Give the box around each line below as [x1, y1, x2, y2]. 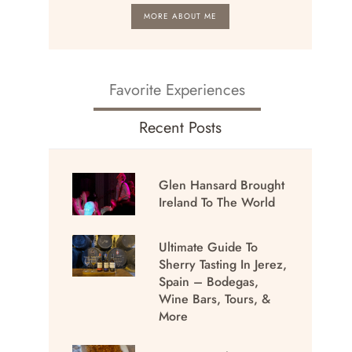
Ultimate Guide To [159, 237, 258, 256]
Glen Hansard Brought [159, 176, 285, 195]
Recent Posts [139, 116, 222, 140]
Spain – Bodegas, [159, 272, 259, 291]
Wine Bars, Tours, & [159, 289, 271, 308]
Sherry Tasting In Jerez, [159, 255, 288, 273]
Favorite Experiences [109, 79, 246, 102]
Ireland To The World [159, 193, 276, 212]
